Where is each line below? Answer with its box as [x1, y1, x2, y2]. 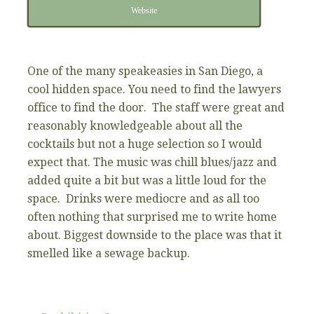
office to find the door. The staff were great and [27, 100, 285, 114]
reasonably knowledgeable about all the [27, 118, 243, 132]
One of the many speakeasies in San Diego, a [27, 64, 263, 78]
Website [131, 5, 157, 15]
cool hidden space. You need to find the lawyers [27, 82, 281, 96]
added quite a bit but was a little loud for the [27, 173, 266, 187]
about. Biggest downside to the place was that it [27, 228, 282, 242]
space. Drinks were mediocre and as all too [27, 191, 259, 205]
